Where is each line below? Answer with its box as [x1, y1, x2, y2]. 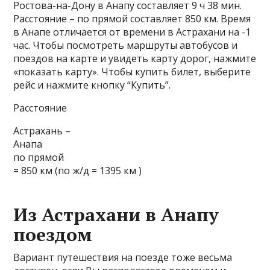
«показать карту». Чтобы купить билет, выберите [13, 65, 251, 78]
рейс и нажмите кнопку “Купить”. [13, 78, 171, 92]
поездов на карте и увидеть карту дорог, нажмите [13, 52, 257, 65]
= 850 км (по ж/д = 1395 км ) [13, 164, 142, 177]
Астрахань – [13, 124, 71, 137]
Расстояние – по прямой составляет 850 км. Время [13, 12, 251, 25]
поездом [13, 222, 93, 246]
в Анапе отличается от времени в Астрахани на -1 [13, 25, 251, 39]
